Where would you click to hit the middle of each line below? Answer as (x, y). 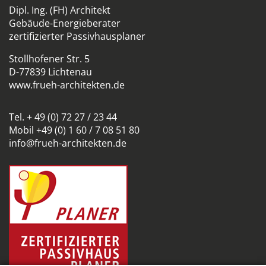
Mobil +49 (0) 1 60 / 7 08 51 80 (74, 130)
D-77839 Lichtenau (50, 72)
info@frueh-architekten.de (68, 143)
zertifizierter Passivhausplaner (77, 37)
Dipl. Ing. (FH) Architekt (60, 10)
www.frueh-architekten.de (67, 85)
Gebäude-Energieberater (65, 23)
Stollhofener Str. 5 (49, 59)
